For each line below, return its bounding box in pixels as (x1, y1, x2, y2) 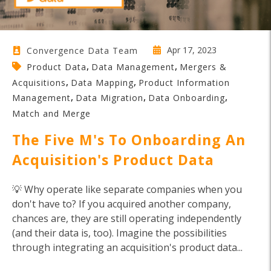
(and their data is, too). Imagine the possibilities (12, 226, 227, 240)
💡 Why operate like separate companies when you (12, 182, 242, 196)
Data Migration (76, 92, 143, 104)
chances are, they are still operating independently (12, 211, 241, 225)
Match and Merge (12, 107, 91, 119)
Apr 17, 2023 (165, 44, 217, 56)
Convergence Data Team (27, 45, 138, 57)
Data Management (91, 60, 175, 73)
